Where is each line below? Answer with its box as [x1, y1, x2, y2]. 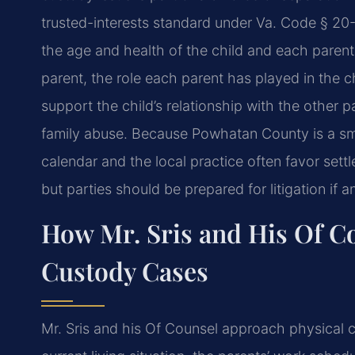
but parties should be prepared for [41, 180, 266, 197]
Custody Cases [41, 254, 208, 288]
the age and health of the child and [41, 41, 272, 59]
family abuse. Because [41, 124, 188, 142]
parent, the [41, 69, 113, 86]
